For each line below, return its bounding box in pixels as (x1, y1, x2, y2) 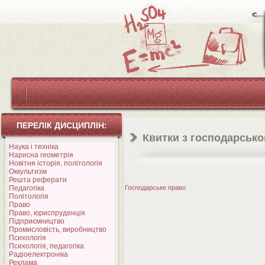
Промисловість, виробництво (9, 225, 106, 234)
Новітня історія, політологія (9, 159, 102, 167)
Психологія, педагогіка (9, 242, 84, 250)
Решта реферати (9, 176, 67, 184)
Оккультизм (9, 167, 47, 176)
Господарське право (125, 184, 186, 191)
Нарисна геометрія (9, 151, 73, 159)
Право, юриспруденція (9, 209, 85, 217)
